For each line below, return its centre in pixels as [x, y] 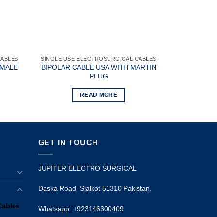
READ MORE [99, 95]
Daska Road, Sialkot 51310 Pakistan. [95, 189]
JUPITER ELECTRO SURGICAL [87, 168]
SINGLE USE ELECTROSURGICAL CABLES [99, 59]
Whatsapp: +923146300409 [81, 209]
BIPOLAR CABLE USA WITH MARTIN [99, 68]
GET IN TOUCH [68, 142]
